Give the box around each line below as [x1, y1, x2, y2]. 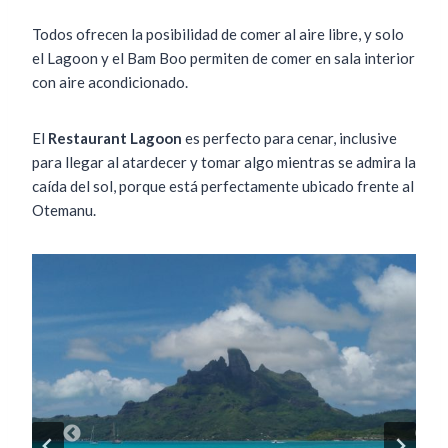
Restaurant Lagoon [48, 129, 182, 148]
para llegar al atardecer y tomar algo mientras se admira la [32, 153, 416, 172]
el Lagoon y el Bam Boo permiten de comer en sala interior [32, 49, 415, 68]
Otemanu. [32, 201, 96, 220]
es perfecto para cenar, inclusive [182, 129, 397, 148]
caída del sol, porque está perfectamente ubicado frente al [32, 177, 414, 196]
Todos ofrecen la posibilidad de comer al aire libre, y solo [32, 25, 404, 44]
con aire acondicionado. [32, 73, 188, 92]
